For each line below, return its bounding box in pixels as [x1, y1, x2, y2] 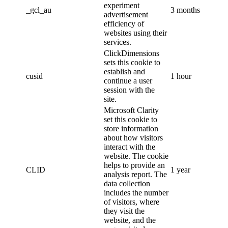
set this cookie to [104, 115, 157, 124]
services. [104, 37, 131, 46]
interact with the [104, 142, 155, 151]
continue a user [104, 76, 152, 85]
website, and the [104, 215, 156, 224]
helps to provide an [104, 160, 165, 169]
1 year [170, 165, 190, 174]
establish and [104, 67, 145, 76]
